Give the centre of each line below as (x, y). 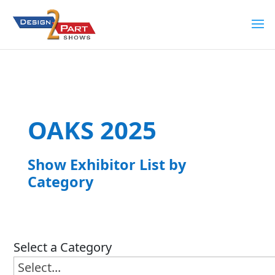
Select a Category (63, 247)
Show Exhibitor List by (107, 165)
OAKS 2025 (92, 130)
